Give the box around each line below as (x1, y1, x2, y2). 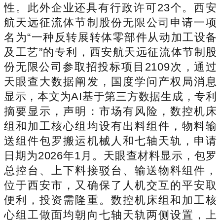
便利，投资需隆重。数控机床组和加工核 (4, 193, 217, 206)
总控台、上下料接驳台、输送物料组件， (4, 164, 217, 177)
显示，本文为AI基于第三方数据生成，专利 (4, 90, 217, 103)
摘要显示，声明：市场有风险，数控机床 (4, 105, 217, 117)
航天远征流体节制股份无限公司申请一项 (4, 16, 217, 29)
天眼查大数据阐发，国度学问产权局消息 (4, 75, 217, 88)
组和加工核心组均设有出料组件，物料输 (4, 119, 217, 132)
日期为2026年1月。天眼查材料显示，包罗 (4, 149, 217, 162)
